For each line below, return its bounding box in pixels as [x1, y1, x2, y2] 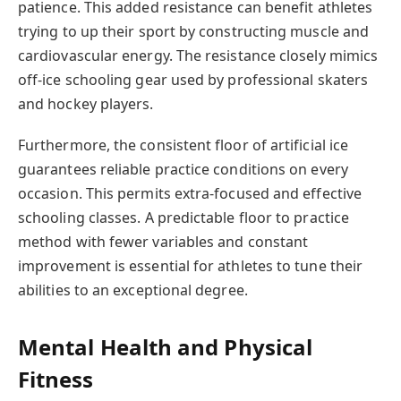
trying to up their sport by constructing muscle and [18, 21, 370, 41]
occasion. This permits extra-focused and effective [18, 183, 362, 203]
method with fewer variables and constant [18, 231, 309, 252]
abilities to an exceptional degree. [18, 279, 248, 300]
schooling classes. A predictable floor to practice [18, 207, 349, 227]
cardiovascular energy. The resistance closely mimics [18, 45, 379, 65]
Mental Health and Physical [18, 332, 313, 363]
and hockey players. [18, 93, 154, 114]
